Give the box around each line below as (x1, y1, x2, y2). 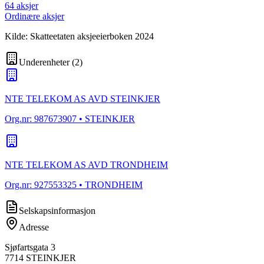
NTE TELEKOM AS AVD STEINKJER (5, 94, 160, 104)
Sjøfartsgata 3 (5, 242, 55, 253)
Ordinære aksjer (5, 11, 64, 22)
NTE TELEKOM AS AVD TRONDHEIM (5, 160, 168, 170)
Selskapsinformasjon (19, 206, 95, 216)
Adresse (19, 222, 49, 233)
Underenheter (19, 57, 70, 68)
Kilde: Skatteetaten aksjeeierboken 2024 (5, 31, 154, 42)
